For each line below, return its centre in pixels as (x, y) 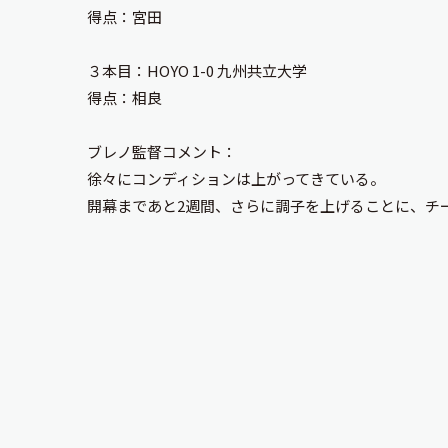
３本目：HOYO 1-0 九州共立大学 (197, 70)
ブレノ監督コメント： (162, 151)
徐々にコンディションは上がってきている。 (236, 178)
